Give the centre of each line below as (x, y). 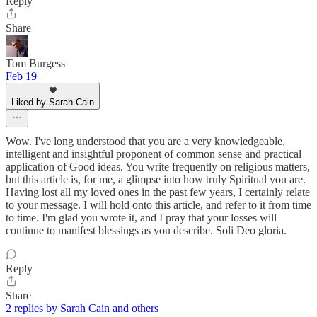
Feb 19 (21, 76)
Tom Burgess (35, 64)
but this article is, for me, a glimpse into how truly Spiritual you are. (156, 180)
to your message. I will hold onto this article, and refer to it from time (158, 205)
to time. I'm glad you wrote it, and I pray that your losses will (141, 218)
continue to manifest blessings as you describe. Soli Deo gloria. (146, 231)
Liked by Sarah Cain (53, 103)
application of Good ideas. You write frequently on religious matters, (158, 167)
